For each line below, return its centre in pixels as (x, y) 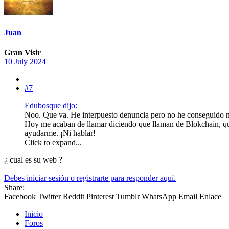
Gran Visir (22, 53)
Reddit (74, 197)
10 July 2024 (25, 62)
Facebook (20, 197)
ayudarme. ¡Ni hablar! (60, 133)
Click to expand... (53, 143)
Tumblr (128, 197)
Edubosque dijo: (51, 106)
